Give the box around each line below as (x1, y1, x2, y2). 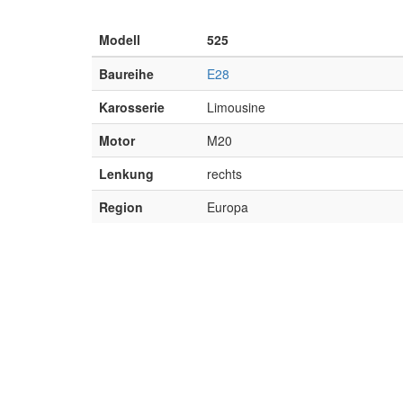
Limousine (207, 98, 265, 116)
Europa (207, 198, 248, 216)
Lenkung (99, 165, 154, 183)
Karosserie (99, 98, 165, 116)
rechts (207, 165, 242, 183)
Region (99, 198, 143, 216)
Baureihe (99, 65, 154, 83)
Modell (99, 31, 140, 49)
